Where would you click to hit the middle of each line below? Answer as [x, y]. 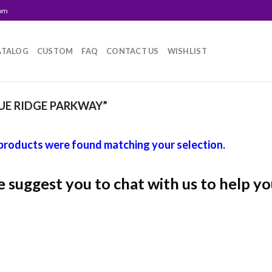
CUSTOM [55, 51]
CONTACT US [133, 51]
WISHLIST [187, 51]
